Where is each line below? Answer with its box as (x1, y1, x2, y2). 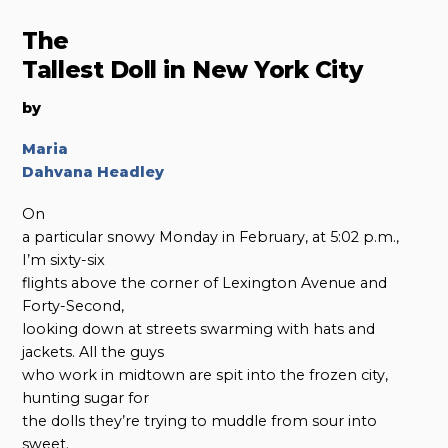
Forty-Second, (22, 296, 125, 315)
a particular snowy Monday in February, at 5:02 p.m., (22, 227, 400, 246)
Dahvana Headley (22, 163, 165, 182)
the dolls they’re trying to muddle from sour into (22, 411, 378, 430)
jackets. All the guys (22, 342, 165, 361)
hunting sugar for (22, 388, 150, 407)
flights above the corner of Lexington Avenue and (22, 273, 388, 292)
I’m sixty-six (22, 250, 106, 269)
